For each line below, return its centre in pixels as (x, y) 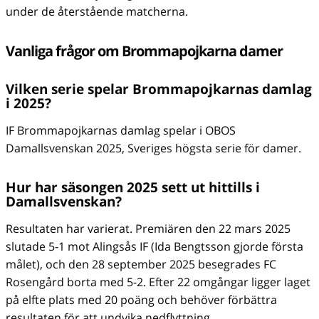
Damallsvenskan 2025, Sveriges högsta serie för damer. (153, 148)
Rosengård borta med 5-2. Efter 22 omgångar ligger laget (158, 282)
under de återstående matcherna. (97, 11)
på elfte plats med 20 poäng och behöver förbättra (141, 299)
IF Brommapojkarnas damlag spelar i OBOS (121, 130)
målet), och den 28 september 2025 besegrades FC (141, 264)
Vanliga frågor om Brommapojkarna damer (144, 51)
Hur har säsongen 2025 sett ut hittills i (133, 187)
